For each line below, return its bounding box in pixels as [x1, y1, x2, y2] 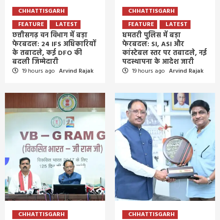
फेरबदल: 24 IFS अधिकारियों [12, 38, 96, 50]
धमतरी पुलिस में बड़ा [122, 29, 181, 41]
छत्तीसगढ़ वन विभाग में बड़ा [12, 29, 87, 41]
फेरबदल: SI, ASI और [122, 38, 184, 50]
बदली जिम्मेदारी [12, 56, 58, 68]
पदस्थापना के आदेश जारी [122, 56, 194, 68]
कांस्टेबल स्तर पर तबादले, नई [122, 47, 207, 59]
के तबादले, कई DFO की [12, 47, 82, 59]
